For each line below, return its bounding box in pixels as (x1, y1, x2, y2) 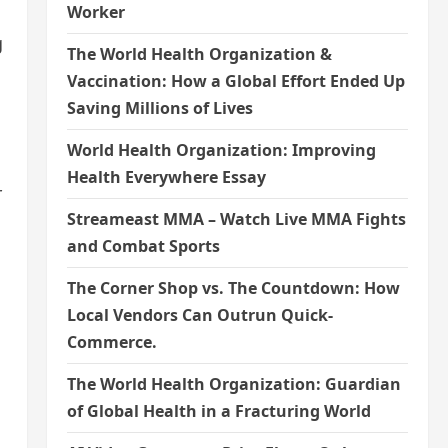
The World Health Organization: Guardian (66, 373, 401, 396)
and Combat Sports (66, 235, 220, 258)
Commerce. (66, 331, 157, 354)
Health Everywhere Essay (66, 166, 266, 189)
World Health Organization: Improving (66, 139, 376, 162)
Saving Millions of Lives (66, 97, 253, 120)
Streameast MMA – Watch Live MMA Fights (66, 208, 406, 231)
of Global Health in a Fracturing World (66, 400, 371, 423)
